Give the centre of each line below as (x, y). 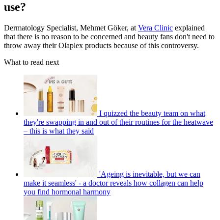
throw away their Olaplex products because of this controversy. (101, 45)
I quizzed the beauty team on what (152, 113)
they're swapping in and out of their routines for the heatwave (118, 122)
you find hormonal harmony (67, 192)
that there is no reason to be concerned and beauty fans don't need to (109, 36)
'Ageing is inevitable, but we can (150, 174)
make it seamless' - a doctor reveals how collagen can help (113, 183)
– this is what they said (59, 131)
